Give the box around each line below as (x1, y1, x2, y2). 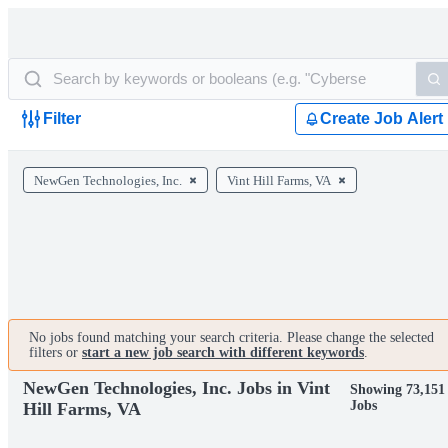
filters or (29, 345, 82, 360)
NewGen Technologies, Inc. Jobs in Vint (23, 377, 330, 398)
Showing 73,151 (349, 382, 445, 397)
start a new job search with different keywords (82, 345, 364, 360)
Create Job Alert (320, 110, 443, 127)
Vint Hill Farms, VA (227, 173, 331, 188)
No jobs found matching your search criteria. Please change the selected (29, 330, 434, 345)
